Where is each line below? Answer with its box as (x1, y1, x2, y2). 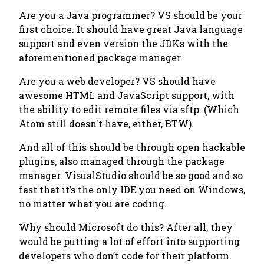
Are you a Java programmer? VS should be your (19, 9, 242, 21)
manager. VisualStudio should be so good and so (19, 169, 243, 181)
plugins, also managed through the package (19, 155, 225, 167)
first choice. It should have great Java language (19, 23, 243, 35)
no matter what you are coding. (19, 197, 167, 210)
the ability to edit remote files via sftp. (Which (19, 103, 239, 115)
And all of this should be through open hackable (19, 141, 245, 153)
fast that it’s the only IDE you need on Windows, (19, 183, 245, 196)
